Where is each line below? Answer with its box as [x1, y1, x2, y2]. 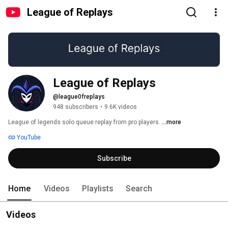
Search [126, 184, 152, 194]
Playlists [82, 184, 113, 194]
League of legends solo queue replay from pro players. [8, 119, 162, 126]
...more [162, 119, 181, 126]
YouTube [15, 134, 41, 141]
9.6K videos [104, 103, 137, 111]
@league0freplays [53, 93, 105, 101]
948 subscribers [53, 103, 98, 111]
